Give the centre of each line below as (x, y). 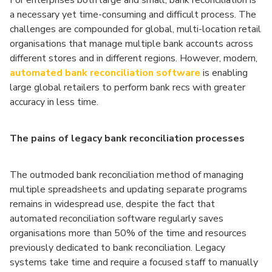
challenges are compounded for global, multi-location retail (135, 29)
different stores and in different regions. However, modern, (134, 58)
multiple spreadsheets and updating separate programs (128, 189)
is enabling (224, 73)
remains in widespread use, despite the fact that (112, 204)
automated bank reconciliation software (105, 73)
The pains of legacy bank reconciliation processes (127, 138)
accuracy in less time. (54, 102)
